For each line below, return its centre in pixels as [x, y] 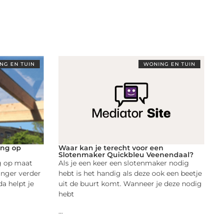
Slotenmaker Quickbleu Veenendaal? [126, 154]
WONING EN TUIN [169, 64]
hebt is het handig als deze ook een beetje [130, 173]
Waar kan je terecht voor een [111, 148]
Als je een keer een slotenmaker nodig [124, 163]
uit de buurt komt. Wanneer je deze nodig [130, 183]
